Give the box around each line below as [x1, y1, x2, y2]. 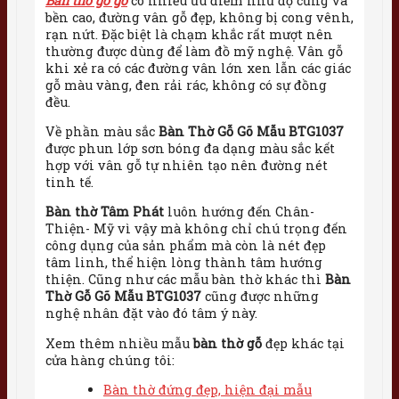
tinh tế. [45, 173, 94, 191]
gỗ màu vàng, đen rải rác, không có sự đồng [45, 76, 327, 94]
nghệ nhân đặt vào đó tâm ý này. [45, 305, 257, 322]
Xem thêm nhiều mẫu [45, 334, 193, 352]
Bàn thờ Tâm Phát [45, 203, 164, 221]
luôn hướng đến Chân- [164, 203, 314, 221]
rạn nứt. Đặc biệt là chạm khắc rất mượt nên [45, 25, 333, 43]
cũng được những [205, 288, 319, 305]
